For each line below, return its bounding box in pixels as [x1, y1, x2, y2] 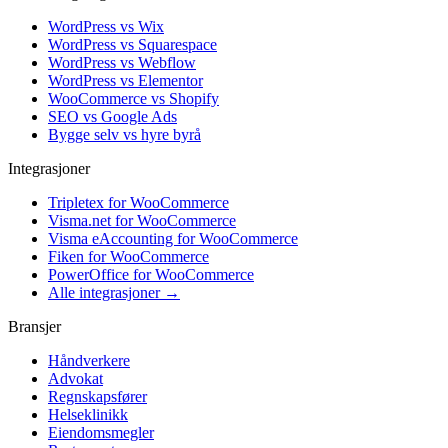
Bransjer [8, 318, 61, 336]
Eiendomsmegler [48, 424, 154, 442]
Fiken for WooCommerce [48, 248, 209, 266]
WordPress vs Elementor [48, 72, 203, 90]
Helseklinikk [48, 406, 128, 424]
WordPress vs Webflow [48, 54, 196, 72]
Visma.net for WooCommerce [48, 212, 236, 230]
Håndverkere [48, 352, 130, 370]
